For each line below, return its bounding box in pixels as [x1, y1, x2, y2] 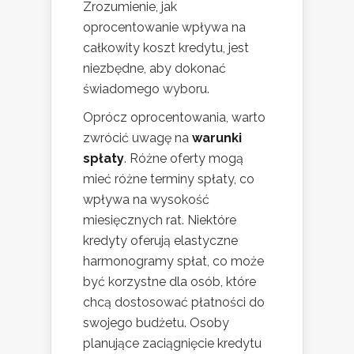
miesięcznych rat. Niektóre [83, 212, 236, 228]
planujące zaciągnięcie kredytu [83, 335, 262, 351]
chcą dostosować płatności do [83, 294, 265, 310]
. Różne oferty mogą [124, 150, 243, 166]
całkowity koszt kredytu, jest [83, 40, 249, 55]
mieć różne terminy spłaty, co [83, 171, 254, 186]
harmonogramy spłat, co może [83, 253, 264, 269]
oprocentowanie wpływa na [83, 19, 246, 35]
